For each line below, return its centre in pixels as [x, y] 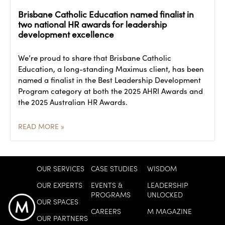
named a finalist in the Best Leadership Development [109, 80]
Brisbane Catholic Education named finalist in [106, 14]
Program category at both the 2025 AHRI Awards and [110, 91]
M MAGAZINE [169, 211]
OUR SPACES [58, 201]
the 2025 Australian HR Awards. [73, 102]
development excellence [66, 34]
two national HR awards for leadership [92, 24]
